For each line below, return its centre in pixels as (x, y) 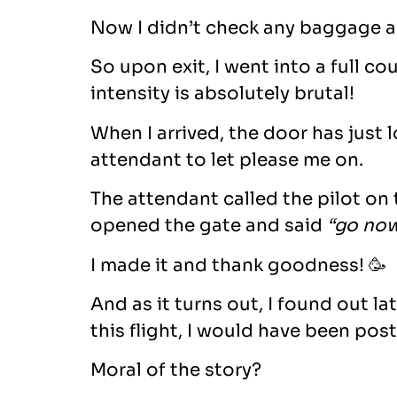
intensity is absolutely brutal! (222, 94)
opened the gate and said (209, 226)
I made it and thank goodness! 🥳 (238, 265)
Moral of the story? (176, 370)
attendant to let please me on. (227, 160)
